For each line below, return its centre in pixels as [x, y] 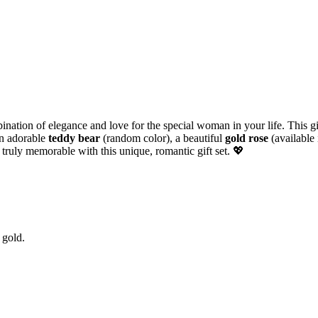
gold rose [247, 138]
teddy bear [74, 138]
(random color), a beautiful [163, 138]
